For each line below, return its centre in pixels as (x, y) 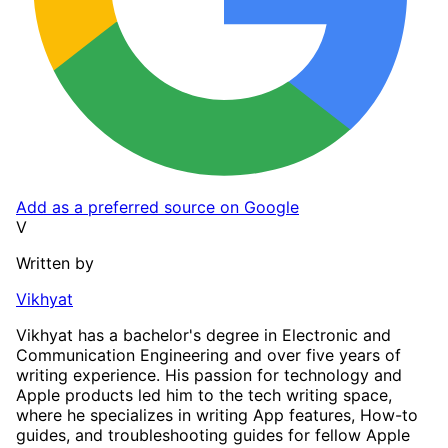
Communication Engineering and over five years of (208, 354)
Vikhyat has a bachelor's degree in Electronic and (203, 334)
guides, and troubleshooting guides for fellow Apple (213, 434)
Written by (55, 262)
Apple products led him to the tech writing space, (204, 394)
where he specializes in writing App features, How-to (217, 414)
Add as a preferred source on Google (157, 206)
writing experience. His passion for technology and (209, 374)
